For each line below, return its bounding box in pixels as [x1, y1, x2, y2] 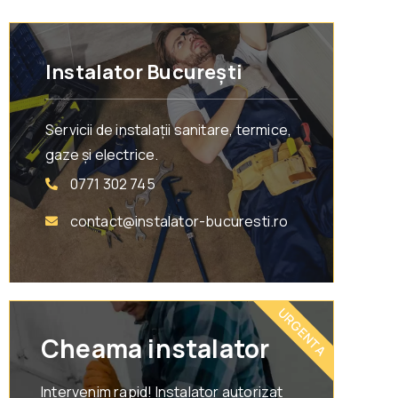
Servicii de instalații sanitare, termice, [45, 120, 292, 140]
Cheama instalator [41, 331, 270, 366]
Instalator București [45, 59, 243, 86]
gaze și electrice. [45, 145, 159, 165]
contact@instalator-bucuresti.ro [69, 211, 289, 232]
